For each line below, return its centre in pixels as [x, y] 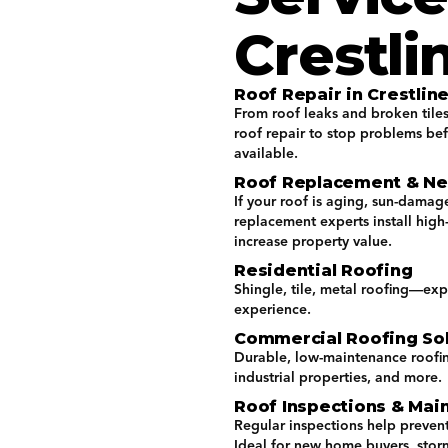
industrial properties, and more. [338, 377]
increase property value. [313, 241]
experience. [272, 309]
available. [266, 153]
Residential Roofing [323, 270]
